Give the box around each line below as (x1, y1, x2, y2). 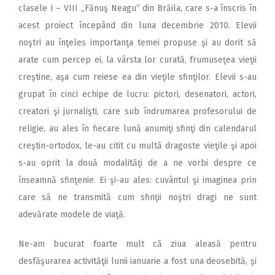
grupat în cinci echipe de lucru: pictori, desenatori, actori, (18, 89, 257, 100)
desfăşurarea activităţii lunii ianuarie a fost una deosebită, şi (18, 256, 257, 267)
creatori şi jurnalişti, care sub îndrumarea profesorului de (18, 106, 257, 117)
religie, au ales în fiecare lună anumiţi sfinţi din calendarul (18, 123, 257, 134)
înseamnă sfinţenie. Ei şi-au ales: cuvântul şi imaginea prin (18, 175, 257, 186)
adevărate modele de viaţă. (18, 209, 125, 220)
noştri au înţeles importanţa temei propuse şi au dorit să (18, 37, 257, 48)
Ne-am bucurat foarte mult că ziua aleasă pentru (18, 239, 257, 250)
